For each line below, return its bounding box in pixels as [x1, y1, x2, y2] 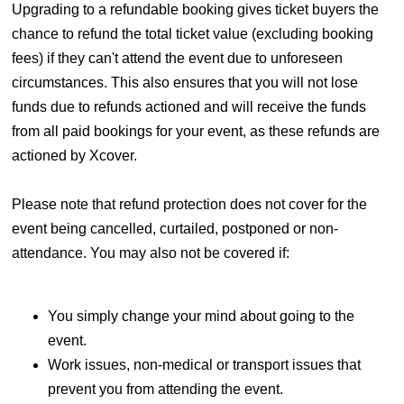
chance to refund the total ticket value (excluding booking [11, 26, 373, 42]
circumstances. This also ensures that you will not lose [11, 75, 358, 91]
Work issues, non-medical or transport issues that [47, 357, 361, 373]
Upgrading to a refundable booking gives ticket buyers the [11, 2, 379, 18]
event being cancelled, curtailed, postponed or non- [11, 221, 338, 237]
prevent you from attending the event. [47, 381, 283, 398]
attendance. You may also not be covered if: [11, 245, 293, 262]
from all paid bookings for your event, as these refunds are [11, 124, 380, 140]
